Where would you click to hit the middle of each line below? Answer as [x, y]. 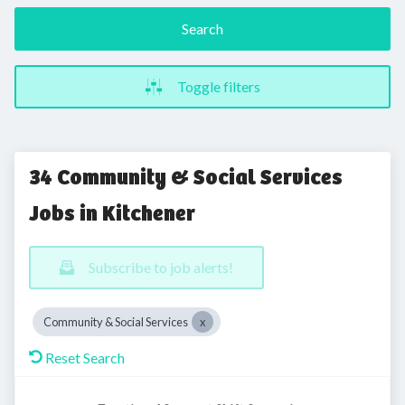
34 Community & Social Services [186, 177]
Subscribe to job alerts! [161, 267]
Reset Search [85, 358]
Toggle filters [219, 86]
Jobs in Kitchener [112, 213]
